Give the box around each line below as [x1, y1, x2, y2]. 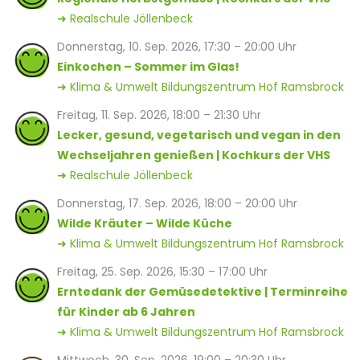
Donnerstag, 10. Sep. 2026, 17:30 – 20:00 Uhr [57, 39, 297, 55]
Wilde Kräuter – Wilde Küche [57, 215, 232, 231]
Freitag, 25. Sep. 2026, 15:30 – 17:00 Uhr [57, 264, 268, 280]
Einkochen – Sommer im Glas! [57, 59, 239, 75]
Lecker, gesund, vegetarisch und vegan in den [57, 127, 341, 143]
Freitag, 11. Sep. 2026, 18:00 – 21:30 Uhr [57, 107, 261, 123]
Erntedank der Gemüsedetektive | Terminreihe [57, 284, 348, 300]
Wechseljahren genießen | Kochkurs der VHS [57, 147, 330, 163]
